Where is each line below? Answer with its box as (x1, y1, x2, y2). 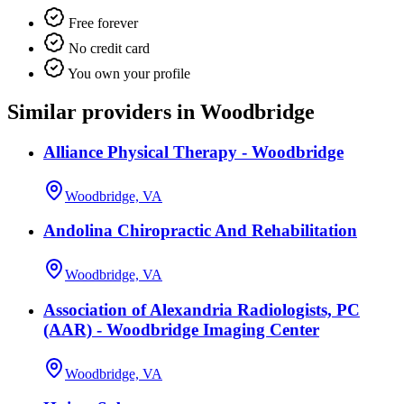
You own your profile (65, 66, 190, 82)
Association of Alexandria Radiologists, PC (43, 299, 360, 319)
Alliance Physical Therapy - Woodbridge (43, 142, 344, 161)
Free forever (65, 15, 138, 32)
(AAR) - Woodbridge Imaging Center (43, 319, 319, 339)
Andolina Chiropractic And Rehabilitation (43, 221, 357, 241)
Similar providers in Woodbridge (7, 100, 315, 124)
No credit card (65, 41, 150, 57)
